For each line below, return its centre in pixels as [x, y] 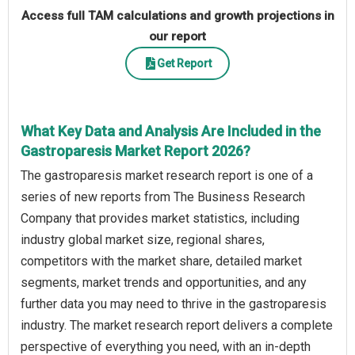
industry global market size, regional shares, [143, 240]
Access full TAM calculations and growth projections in [177, 16]
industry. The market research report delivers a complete [177, 326]
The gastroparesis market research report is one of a [167, 176]
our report [177, 37]
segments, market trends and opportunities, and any [164, 283]
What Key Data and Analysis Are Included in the [171, 132]
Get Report [184, 63]
